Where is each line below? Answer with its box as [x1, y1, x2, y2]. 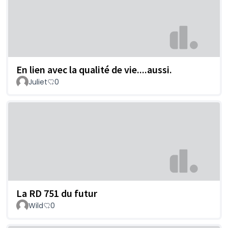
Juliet [28, 77, 47, 88]
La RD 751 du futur [16, 186, 97, 199]
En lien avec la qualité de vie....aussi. [16, 63, 172, 76]
